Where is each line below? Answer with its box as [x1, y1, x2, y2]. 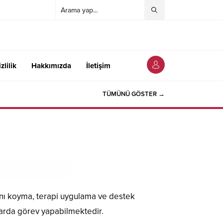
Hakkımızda [31, 61, 71, 70]
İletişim [86, 61, 111, 70]
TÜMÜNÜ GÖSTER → [103, 90, 165, 98]
